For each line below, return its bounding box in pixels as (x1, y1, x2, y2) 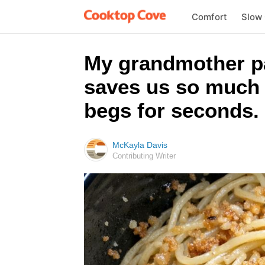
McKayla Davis (112, 140, 167, 150)
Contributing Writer (112, 151, 176, 160)
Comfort (191, 11, 227, 22)
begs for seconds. (84, 99, 259, 122)
